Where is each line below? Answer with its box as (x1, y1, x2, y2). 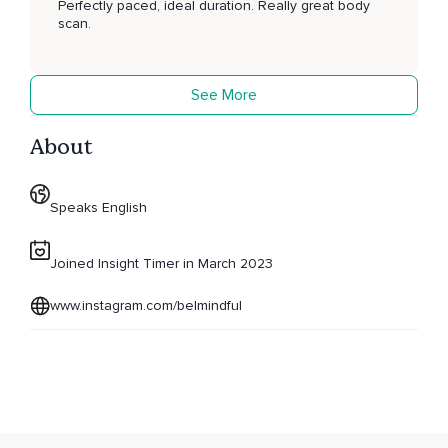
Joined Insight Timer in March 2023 (50, 255, 273, 273)
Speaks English (50, 199, 147, 217)
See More (191, 84, 257, 105)
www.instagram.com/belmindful (50, 297, 242, 315)
